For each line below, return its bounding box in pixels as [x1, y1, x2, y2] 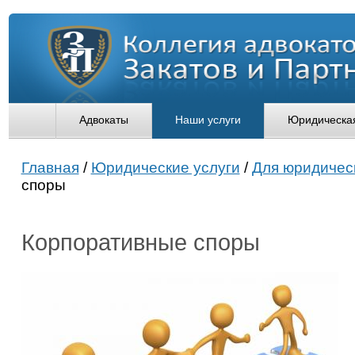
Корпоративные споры [21, 230, 260, 255]
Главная [21, 159, 79, 176]
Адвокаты [78, 113, 128, 126]
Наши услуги [174, 113, 241, 126]
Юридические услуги [90, 159, 240, 176]
